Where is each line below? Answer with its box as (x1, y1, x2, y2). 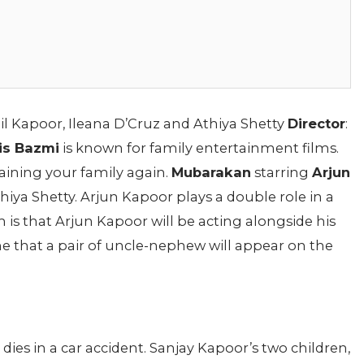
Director (288, 115, 345, 132)
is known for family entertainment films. (59, 140, 339, 156)
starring (251, 164, 312, 180)
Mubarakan (171, 164, 251, 180)
